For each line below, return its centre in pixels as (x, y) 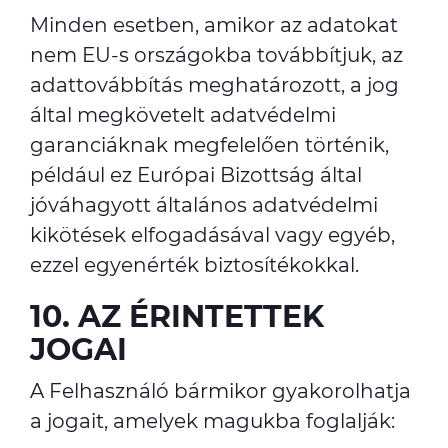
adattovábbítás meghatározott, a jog (214, 85)
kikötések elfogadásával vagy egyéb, (212, 235)
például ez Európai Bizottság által (196, 175)
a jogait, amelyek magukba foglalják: (212, 421)
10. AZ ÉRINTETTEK (177, 316)
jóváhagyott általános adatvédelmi (204, 205)
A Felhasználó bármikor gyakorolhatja (220, 391)
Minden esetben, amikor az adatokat (214, 25)
